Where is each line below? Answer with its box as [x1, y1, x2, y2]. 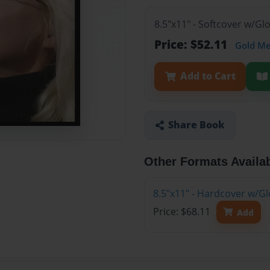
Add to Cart [180, 69, 236, 83]
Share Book [168, 118, 225, 132]
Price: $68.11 [152, 205, 213, 219]
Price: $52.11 [154, 36, 230, 53]
